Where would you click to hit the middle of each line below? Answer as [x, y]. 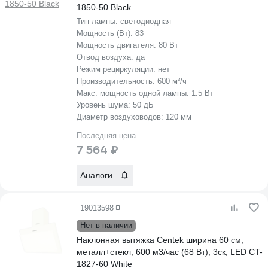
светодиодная [146, 21]
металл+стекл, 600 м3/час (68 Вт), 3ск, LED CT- [170, 252]
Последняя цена [106, 135]
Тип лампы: [98, 21]
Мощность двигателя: [118, 45]
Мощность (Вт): [106, 33]
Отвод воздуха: [106, 57]
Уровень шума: [105, 105]
